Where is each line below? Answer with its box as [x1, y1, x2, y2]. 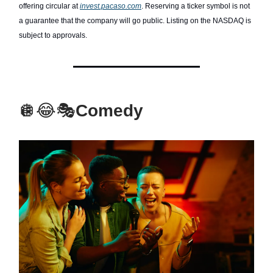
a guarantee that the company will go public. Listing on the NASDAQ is [19, 16, 251, 26]
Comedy [76, 101, 143, 121]
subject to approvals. [19, 31, 87, 40]
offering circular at [19, 2, 80, 11]
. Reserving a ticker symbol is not [141, 2, 250, 11]
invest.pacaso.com [80, 2, 141, 11]
